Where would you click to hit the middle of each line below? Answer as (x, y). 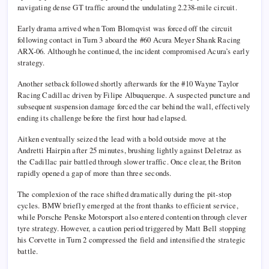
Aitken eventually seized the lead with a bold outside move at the (122, 139)
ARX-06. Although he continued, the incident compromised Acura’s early (133, 51)
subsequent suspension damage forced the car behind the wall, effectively (134, 107)
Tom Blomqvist (126, 29)
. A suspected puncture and (207, 95)
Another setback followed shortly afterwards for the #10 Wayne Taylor (128, 84)
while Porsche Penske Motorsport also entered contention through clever (132, 217)
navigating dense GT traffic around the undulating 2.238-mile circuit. (127, 8)
